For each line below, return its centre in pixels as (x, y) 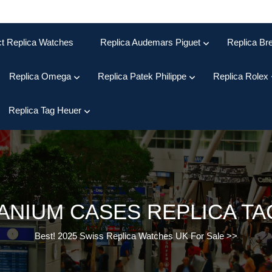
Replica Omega (40, 76)
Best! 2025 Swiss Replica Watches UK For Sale (129, 236)
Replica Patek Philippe (142, 76)
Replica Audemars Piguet (150, 42)
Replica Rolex (241, 76)
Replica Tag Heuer (45, 110)
